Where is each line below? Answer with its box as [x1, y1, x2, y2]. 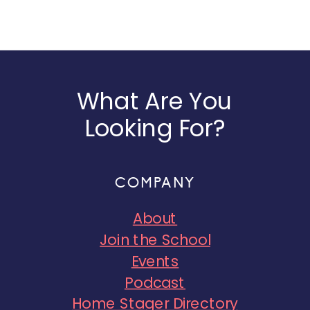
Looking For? [84, 112, 225, 145]
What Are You [76, 85, 232, 118]
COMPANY [115, 174, 195, 192]
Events [131, 250, 179, 271]
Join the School [100, 229, 210, 250]
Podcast [124, 272, 186, 293]
